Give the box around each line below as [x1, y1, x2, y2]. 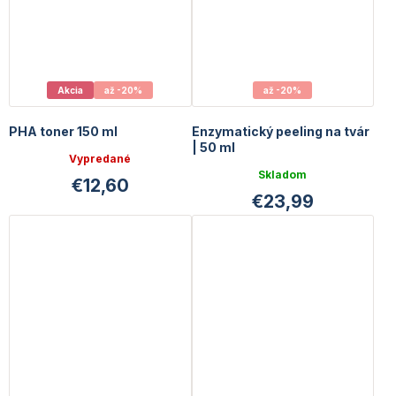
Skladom [258, 167, 308, 181]
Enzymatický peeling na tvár [191, 123, 369, 139]
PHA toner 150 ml [9, 123, 118, 139]
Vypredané [69, 151, 132, 165]
